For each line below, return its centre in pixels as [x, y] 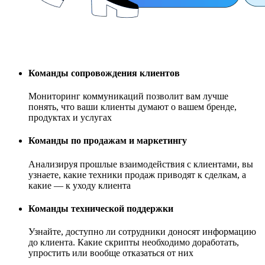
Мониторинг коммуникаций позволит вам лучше [128, 96]
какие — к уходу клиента [80, 185]
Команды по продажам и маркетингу [108, 141]
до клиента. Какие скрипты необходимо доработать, [134, 243]
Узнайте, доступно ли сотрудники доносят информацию [142, 232]
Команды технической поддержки [101, 209]
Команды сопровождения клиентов [104, 73]
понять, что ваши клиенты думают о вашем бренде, [132, 107]
